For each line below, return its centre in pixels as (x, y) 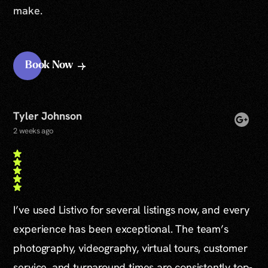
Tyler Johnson (48, 115)
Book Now (49, 66)
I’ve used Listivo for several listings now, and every (131, 209)
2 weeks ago (33, 130)
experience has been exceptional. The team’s (121, 229)
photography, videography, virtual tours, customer (130, 248)
